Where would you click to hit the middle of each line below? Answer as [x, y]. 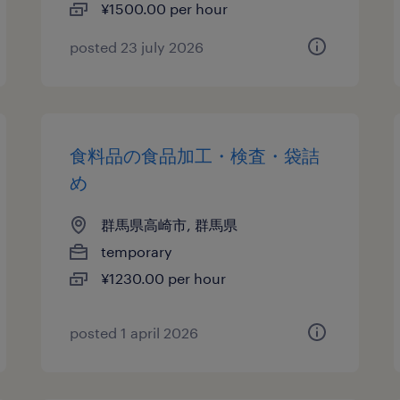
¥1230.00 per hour [164, 278]
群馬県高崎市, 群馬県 [170, 225]
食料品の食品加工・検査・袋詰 [195, 155]
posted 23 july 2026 [137, 47]
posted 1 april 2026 [134, 333]
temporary [137, 251]
